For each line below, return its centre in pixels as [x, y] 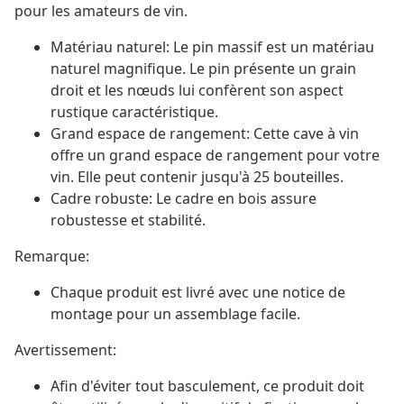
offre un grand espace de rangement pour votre [215, 156]
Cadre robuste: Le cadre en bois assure [184, 199]
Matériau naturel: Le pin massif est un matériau [212, 47]
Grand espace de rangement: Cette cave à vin [205, 134]
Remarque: [52, 257]
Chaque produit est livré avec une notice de [198, 293]
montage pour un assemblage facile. [175, 314]
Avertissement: [65, 350]
